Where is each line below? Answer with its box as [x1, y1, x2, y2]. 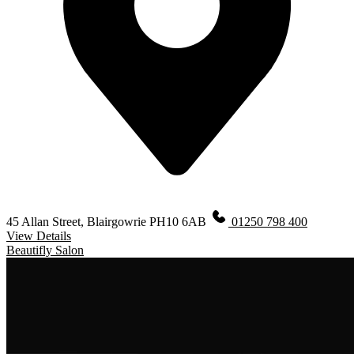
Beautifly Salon [6, 243, 84, 257]
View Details [6, 228, 71, 243]
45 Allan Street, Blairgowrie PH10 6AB [6, 214, 209, 228]
